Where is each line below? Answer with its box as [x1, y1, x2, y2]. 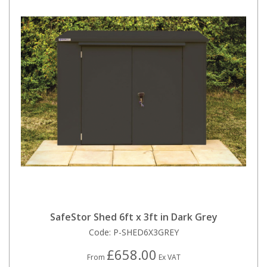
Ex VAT [156, 252, 181, 263]
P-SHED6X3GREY [113, 226, 179, 238]
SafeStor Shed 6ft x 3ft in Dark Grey [49, 210, 218, 224]
